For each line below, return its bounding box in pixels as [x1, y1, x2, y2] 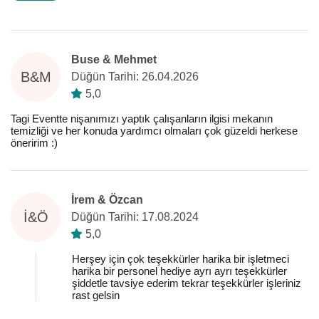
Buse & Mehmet [71, 53, 157, 66]
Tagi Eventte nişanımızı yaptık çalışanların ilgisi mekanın [11, 113, 273, 125]
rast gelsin [72, 289, 120, 301]
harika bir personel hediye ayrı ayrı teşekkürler [72, 265, 287, 277]
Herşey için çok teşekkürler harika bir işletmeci [72, 253, 289, 265]
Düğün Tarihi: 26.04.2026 [71, 70, 199, 83]
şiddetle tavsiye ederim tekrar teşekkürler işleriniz [72, 277, 301, 289]
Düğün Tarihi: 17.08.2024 [71, 211, 199, 223]
